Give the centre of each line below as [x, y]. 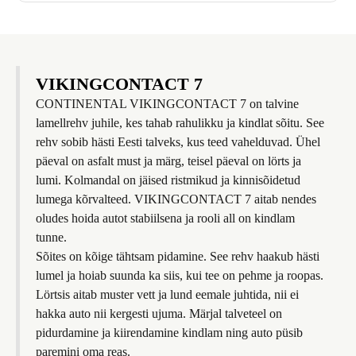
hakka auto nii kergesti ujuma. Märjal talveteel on [159, 313]
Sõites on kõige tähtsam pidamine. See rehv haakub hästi [178, 256]
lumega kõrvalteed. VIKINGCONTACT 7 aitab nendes [176, 199]
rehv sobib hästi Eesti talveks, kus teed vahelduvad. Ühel [178, 142]
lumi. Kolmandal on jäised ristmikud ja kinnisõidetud [168, 180]
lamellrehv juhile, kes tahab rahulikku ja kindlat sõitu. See [180, 123]
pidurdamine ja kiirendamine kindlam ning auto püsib [169, 333]
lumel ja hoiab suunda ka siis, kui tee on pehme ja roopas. [180, 275]
